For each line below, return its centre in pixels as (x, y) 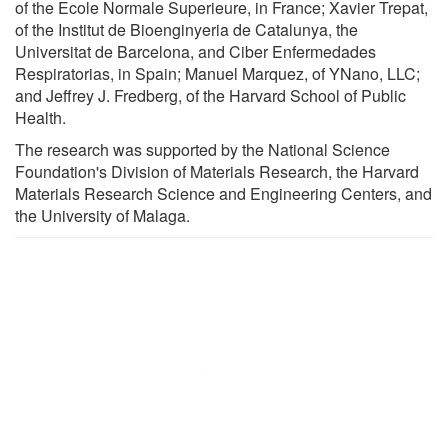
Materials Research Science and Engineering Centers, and (223, 193)
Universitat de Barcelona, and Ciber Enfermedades (195, 51)
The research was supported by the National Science (202, 149)
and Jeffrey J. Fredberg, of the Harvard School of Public (210, 95)
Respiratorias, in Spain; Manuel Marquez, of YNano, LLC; (217, 73)
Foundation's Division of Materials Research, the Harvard (217, 171)
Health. (40, 117)
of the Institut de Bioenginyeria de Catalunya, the (186, 29)
